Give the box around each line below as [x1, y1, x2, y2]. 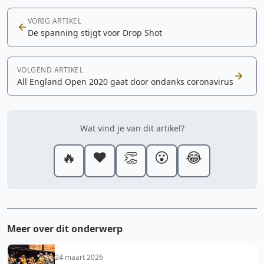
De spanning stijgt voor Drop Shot [28, 27, 162, 38]
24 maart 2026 [55, 252, 103, 262]
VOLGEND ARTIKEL [17, 64, 84, 75]
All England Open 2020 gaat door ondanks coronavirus [17, 75, 233, 87]
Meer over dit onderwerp [7, 222, 123, 235]
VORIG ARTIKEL [28, 15, 82, 26]
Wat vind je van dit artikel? [80, 122, 184, 134]
